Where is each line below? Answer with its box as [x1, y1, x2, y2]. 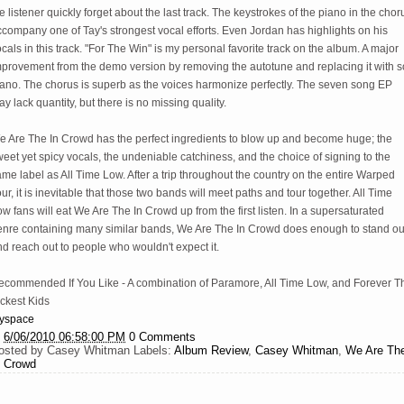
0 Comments [129, 330, 196, 344]
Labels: [133, 344, 174, 357]
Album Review [174, 344, 248, 357]
